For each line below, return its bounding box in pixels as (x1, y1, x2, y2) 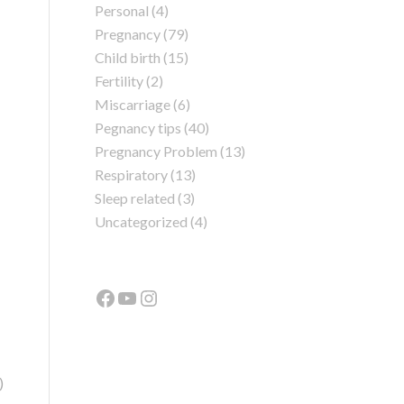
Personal (95, 2, 150, 19)
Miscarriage (95, 96, 171, 113)
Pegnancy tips (95, 119, 182, 136)
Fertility (95, 72, 144, 89)
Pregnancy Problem (95, 142, 218, 160)
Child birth (95, 49, 161, 66)
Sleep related (95, 189, 176, 207)
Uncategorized (95, 213, 188, 230)
